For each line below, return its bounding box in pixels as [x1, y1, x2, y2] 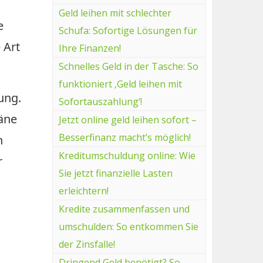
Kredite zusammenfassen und [58, 202, 190, 215]
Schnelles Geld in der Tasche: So [58, 59, 198, 73]
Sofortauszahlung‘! [58, 95, 142, 108]
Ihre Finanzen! [58, 41, 121, 55]
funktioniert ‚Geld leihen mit [58, 77, 182, 90]
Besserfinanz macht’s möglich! [58, 130, 191, 144]
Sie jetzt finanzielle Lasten [58, 166, 173, 180]
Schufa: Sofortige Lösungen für [58, 23, 197, 37]
